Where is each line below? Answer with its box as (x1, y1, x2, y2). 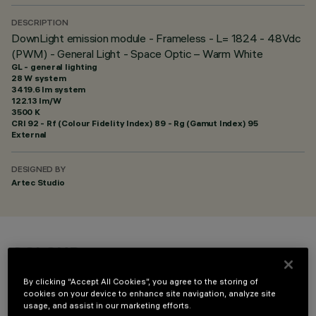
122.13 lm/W (11, 95, 61, 106)
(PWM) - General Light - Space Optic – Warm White (11, 47, 263, 61)
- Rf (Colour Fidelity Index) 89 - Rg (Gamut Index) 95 (38, 118, 258, 128)
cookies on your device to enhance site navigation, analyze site (23, 288, 276, 298)
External (11, 129, 47, 140)
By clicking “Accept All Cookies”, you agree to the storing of (23, 276, 259, 286)
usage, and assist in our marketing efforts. (23, 300, 192, 310)
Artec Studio (11, 177, 66, 188)
